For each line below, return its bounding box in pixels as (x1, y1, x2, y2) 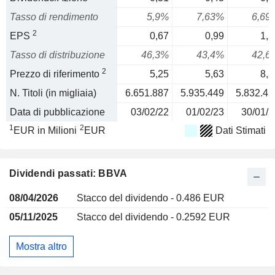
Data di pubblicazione (10, 107, 105, 117)
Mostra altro (16, 241, 67, 252)
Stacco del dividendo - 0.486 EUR (77, 193, 225, 203)
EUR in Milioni (14, 125, 77, 136)
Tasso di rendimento (10, 12, 98, 22)
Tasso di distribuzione (10, 50, 105, 60)
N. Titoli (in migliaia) (10, 88, 96, 98)
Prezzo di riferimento (10, 69, 102, 79)
